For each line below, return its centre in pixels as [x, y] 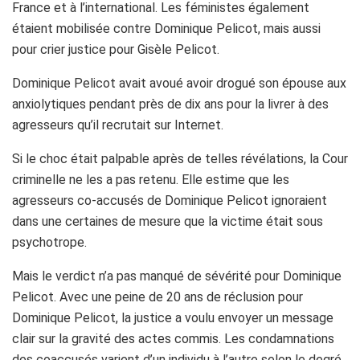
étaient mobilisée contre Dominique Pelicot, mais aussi [166, 28]
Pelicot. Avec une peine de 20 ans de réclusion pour [157, 297]
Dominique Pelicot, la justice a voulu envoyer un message [173, 317]
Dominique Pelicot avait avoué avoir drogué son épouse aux [179, 83]
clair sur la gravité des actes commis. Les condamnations [173, 338]
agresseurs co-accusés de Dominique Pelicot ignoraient [170, 200]
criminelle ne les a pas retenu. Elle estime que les [151, 179]
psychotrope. [49, 242]
